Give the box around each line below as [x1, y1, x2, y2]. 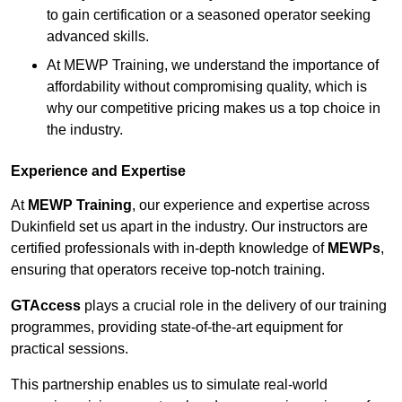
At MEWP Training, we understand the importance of [47, 57, 379, 74]
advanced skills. [47, 29, 149, 45]
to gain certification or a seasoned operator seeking [47, 7, 371, 23]
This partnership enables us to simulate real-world [11, 377, 328, 393]
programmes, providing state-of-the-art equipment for [11, 319, 343, 336]
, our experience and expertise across [132, 197, 370, 214]
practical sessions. [11, 341, 128, 357]
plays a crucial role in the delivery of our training [81, 298, 387, 314]
